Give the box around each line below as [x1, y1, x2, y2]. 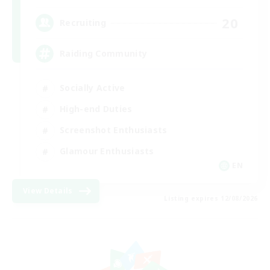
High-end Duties [60, 103, 133, 115]
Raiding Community [60, 48, 148, 60]
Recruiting [60, 17, 106, 29]
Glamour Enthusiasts [60, 145, 154, 157]
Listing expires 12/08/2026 [164, 193, 258, 202]
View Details [23, 185, 73, 196]
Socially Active [60, 82, 125, 94]
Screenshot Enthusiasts [60, 124, 168, 136]
